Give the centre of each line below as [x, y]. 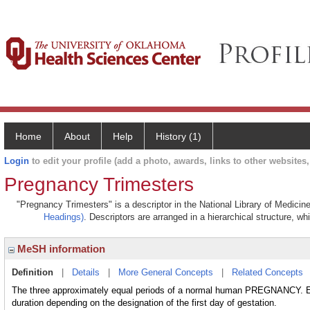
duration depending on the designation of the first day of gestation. [144, 303]
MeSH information [60, 249]
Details [86, 272]
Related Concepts [267, 272]
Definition [33, 272]
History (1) [179, 136]
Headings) [64, 217]
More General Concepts [166, 272]
